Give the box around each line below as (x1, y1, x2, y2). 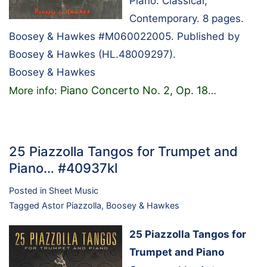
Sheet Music (49, 185, 98, 195)
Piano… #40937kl (9, 160, 117, 176)
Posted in (9, 185, 49, 195)
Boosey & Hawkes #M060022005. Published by (9, 30, 240, 42)
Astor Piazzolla (42, 200, 101, 210)
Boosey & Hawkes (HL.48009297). (9, 48, 176, 60)
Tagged (9, 200, 42, 210)
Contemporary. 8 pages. (129, 12, 244, 24)
